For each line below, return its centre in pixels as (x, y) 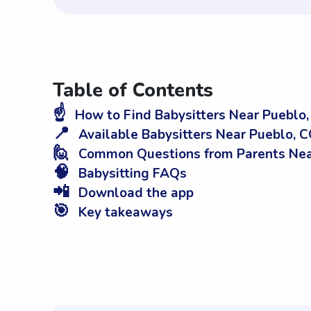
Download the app (134, 193)
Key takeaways (124, 213)
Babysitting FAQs (131, 174)
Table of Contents (133, 91)
